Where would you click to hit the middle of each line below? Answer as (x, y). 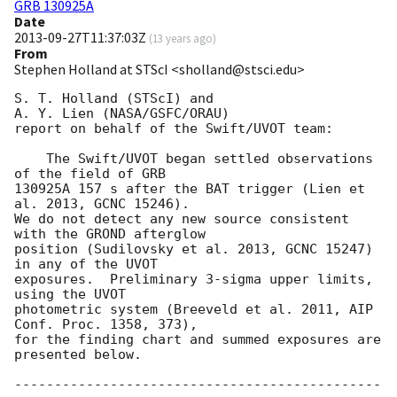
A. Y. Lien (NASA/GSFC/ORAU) (122, 114)
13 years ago (183, 39)
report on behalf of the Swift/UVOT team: (174, 129)
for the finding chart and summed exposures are (198, 340)
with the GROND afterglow (110, 234)
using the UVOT (70, 295)
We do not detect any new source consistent (182, 219)
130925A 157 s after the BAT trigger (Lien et (190, 189)
